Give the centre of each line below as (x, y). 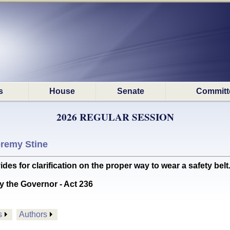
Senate (131, 91)
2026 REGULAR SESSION (115, 117)
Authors (33, 214)
